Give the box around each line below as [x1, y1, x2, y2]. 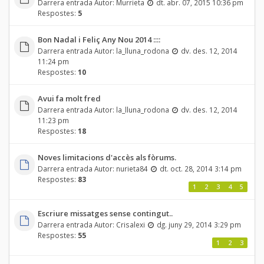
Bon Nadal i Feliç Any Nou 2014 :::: [37, 34, 160, 45]
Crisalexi [115, 219, 145, 229]
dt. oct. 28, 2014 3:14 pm [159, 163, 242, 173]
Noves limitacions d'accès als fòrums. [37, 151, 176, 163]
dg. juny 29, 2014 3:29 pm [156, 219, 241, 229]
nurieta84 [115, 163, 148, 173]
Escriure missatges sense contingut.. [37, 207, 173, 219]
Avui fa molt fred [37, 93, 101, 104]
